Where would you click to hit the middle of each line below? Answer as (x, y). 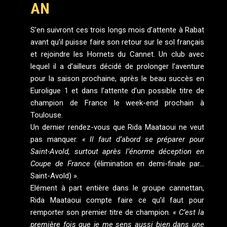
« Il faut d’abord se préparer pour (143, 140)
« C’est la (188, 213)
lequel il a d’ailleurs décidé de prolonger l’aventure (117, 67)
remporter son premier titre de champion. (102, 213)
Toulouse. (47, 115)
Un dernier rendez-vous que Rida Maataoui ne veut (117, 127)
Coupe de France (60, 164)
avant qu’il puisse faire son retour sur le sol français (117, 42)
